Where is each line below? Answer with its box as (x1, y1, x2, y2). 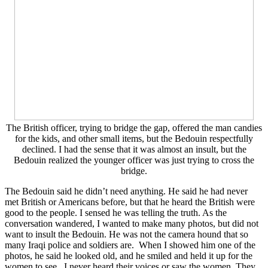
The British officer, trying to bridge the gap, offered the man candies (6, 123, 262, 133)
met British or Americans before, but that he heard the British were (5, 197, 255, 208)
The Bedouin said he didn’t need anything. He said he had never (5, 186, 248, 197)
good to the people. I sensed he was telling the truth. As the (5, 208, 227, 218)
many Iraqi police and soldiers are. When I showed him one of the (5, 240, 255, 251)
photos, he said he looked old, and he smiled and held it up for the (5, 251, 252, 261)
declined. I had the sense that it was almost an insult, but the (22, 144, 246, 155)
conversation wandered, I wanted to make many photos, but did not (5, 218, 258, 229)
